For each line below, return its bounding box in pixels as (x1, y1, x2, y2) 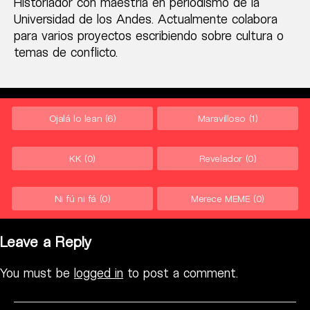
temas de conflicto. (14, 44, 118, 60)
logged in (74, 264, 123, 280)
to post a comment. (123, 264, 238, 280)
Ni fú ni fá (54, 192, 97, 204)
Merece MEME (191, 192, 250, 204)
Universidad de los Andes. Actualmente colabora (14, 10, 277, 26)
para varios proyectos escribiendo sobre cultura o (14, 27, 284, 43)
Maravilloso (197, 111, 246, 124)
